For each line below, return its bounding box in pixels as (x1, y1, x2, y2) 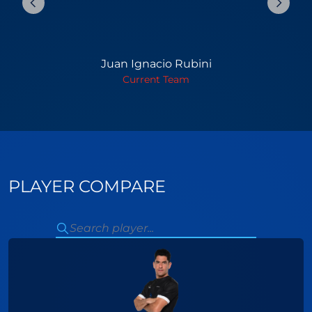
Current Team (123, 73, 189, 86)
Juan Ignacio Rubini (100, 57, 212, 71)
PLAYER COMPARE (8, 176, 166, 197)
